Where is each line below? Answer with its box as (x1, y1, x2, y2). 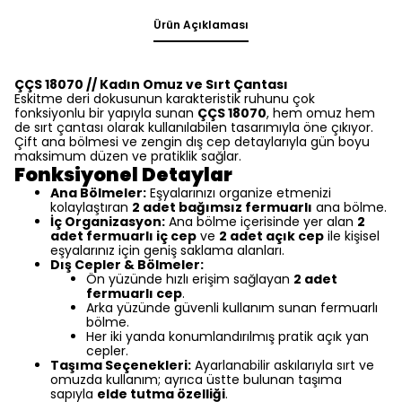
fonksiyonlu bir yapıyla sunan (14, 103, 197, 122)
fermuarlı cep (86, 284, 182, 302)
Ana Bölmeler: (50, 183, 146, 202)
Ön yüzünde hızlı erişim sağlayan (86, 269, 293, 288)
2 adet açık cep (219, 226, 324, 245)
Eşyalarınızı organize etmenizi (146, 183, 331, 202)
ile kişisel (324, 226, 380, 245)
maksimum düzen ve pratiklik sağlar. (14, 146, 241, 165)
